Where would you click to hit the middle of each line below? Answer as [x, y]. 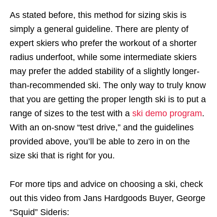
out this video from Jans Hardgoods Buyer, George [108, 198]
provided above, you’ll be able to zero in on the [100, 141]
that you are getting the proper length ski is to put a [108, 99]
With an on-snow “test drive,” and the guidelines [102, 127]
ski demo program [167, 113]
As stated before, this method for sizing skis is [98, 15]
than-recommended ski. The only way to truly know [108, 85]
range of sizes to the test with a [71, 113]
